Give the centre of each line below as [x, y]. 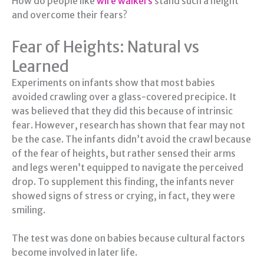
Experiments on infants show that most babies [113, 82]
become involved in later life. [75, 253]
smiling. [29, 210]
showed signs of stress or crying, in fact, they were [123, 196]
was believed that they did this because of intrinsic [122, 111]
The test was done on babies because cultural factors [128, 239]
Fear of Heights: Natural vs [105, 47]
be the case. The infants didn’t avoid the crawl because [131, 139]
